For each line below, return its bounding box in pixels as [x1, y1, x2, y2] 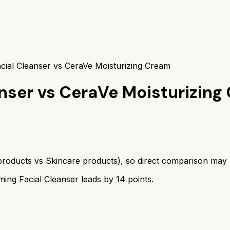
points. [125, 174, 154, 184]
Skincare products [46, 155, 118, 166]
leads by [81, 174, 116, 184]
